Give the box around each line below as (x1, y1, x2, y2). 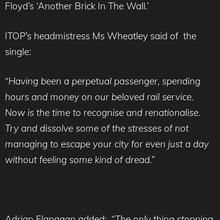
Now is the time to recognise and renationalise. (5, 107, 200, 119)
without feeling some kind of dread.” (5, 154, 155, 166)
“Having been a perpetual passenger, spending (5, 75, 200, 87)
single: (5, 45, 31, 57)
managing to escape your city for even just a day (5, 138, 209, 150)
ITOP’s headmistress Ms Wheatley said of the (5, 29, 196, 42)
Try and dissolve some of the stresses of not (5, 122, 189, 135)
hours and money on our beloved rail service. (5, 91, 193, 103)
